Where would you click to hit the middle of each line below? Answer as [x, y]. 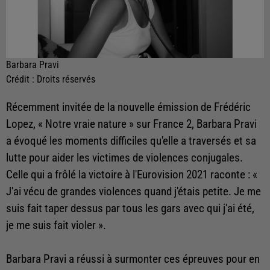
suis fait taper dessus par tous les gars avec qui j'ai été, [130, 209]
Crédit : [21, 80]
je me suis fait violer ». [56, 226]
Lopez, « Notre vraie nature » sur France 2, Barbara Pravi [131, 124]
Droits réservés [66, 80]
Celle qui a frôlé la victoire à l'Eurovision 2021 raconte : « [132, 175]
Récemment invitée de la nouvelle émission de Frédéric [128, 108]
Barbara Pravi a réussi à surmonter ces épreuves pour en [133, 259]
